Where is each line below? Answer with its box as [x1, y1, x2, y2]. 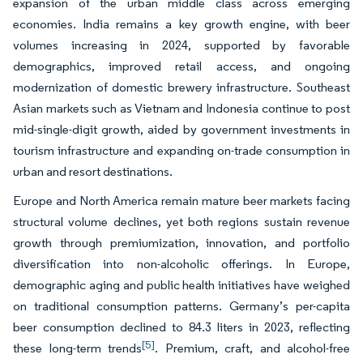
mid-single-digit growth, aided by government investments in [13, 122, 350, 138]
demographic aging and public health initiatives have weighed [13, 277, 350, 293]
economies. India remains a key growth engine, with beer [13, 16, 350, 32]
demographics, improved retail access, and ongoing [13, 58, 350, 75]
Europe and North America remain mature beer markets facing [13, 193, 350, 209]
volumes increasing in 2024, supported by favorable [13, 37, 350, 53]
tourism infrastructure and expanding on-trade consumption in [13, 143, 350, 159]
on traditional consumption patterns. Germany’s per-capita [13, 298, 350, 314]
